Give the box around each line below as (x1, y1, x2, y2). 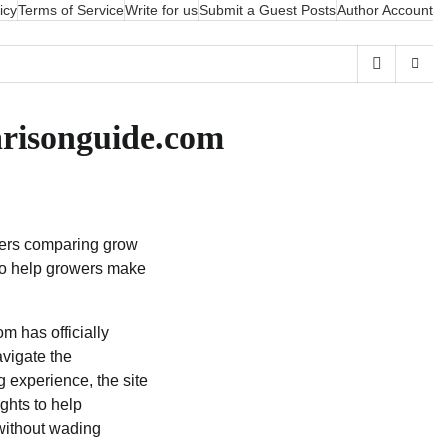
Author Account (337, 2, 433, 18)
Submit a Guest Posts (199, 2, 336, 18)
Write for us (125, 2, 198, 18)
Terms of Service (18, 2, 124, 18)
